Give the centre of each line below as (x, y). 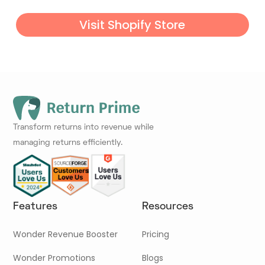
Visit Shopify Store (132, 25)
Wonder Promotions (54, 258)
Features (35, 206)
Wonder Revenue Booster (66, 234)
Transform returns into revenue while (84, 127)
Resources (168, 206)
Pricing (156, 234)
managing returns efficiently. (68, 143)
